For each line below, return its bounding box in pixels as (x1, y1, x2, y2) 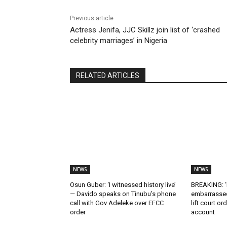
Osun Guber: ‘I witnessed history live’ (70, 180, 176, 188)
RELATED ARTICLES (76, 71, 139, 80)
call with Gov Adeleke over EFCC (70, 199, 164, 207)
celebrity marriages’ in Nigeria (70, 35, 167, 45)
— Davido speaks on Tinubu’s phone (70, 190, 176, 198)
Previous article (70, 14, 113, 22)
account (191, 208, 215, 216)
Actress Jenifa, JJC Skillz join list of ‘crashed (70, 25, 220, 34)
